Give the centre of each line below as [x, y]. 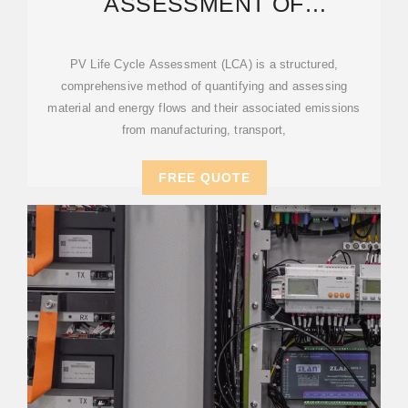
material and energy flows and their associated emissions [204, 108]
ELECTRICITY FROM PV [204, 28]
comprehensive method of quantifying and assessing [204, 86]
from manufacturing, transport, [204, 130]
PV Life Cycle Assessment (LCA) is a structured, [204, 64]
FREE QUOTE [204, 178]
